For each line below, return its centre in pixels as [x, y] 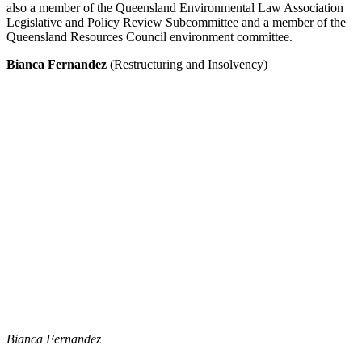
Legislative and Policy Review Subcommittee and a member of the [176, 22]
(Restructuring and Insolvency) [189, 64]
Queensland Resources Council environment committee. [149, 36]
